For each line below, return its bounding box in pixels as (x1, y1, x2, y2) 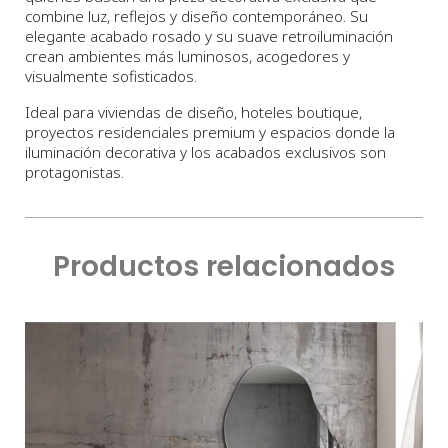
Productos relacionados (53, 247, 395, 287)
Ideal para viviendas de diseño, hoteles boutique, (25, 102, 362, 123)
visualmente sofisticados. (25, 66, 197, 87)
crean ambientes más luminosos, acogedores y (25, 46, 350, 67)
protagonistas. (25, 162, 124, 183)
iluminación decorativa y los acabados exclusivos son (25, 142, 386, 163)
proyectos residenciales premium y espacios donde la (25, 122, 395, 143)
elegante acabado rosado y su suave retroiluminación (25, 26, 393, 47)
